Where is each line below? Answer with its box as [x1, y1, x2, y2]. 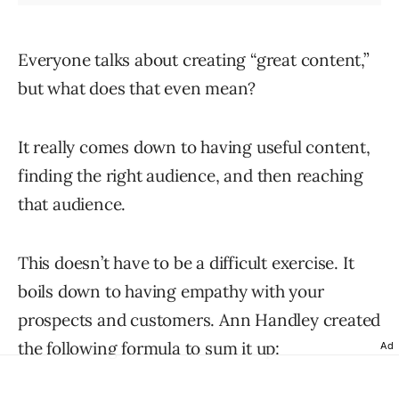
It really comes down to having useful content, [18, 136, 370, 159]
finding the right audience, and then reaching [18, 165, 363, 187]
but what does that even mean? [18, 77, 256, 100]
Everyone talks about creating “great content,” [18, 49, 370, 71]
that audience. [18, 193, 126, 216]
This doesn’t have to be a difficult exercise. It [18, 252, 354, 274]
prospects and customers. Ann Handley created [18, 309, 381, 331]
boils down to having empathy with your [18, 281, 324, 303]
